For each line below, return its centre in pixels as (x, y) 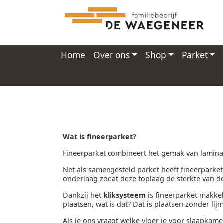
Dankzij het (82, 195)
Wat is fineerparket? (100, 136)
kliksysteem (123, 195)
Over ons (111, 55)
